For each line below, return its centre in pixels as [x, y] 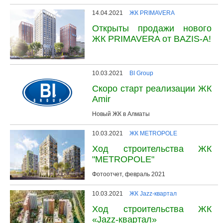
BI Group [141, 73]
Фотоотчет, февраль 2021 [129, 174]
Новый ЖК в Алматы [121, 114]
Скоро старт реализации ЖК [152, 88]
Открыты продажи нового [152, 28]
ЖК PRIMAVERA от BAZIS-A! [152, 39]
